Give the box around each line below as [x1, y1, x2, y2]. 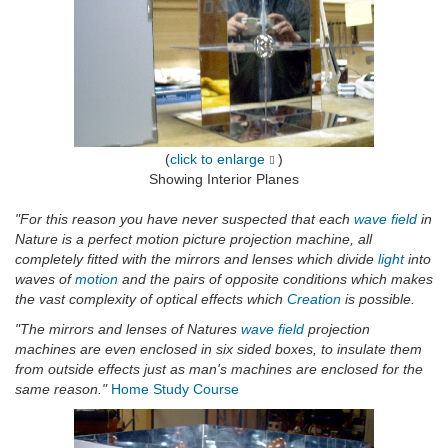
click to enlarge [169, 151, 265, 168]
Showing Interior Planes [149, 171, 299, 188]
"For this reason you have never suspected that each [15, 211, 354, 228]
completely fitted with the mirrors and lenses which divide [15, 251, 378, 268]
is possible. [341, 291, 415, 308]
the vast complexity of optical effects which [15, 291, 287, 308]
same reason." [15, 381, 107, 398]
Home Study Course [111, 381, 239, 398]
